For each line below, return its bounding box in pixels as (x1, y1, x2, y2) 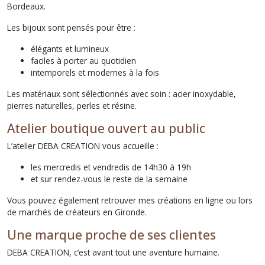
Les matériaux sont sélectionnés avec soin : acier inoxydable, (7, 88, 236, 99)
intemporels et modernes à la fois (31, 66, 159, 78)
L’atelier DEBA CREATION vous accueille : (7, 140, 159, 151)
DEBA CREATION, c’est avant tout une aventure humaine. (7, 246, 219, 258)
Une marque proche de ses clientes (7, 226, 216, 243)
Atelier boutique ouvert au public (7, 119, 205, 137)
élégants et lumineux (31, 43, 109, 54)
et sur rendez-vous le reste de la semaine (31, 173, 188, 185)
